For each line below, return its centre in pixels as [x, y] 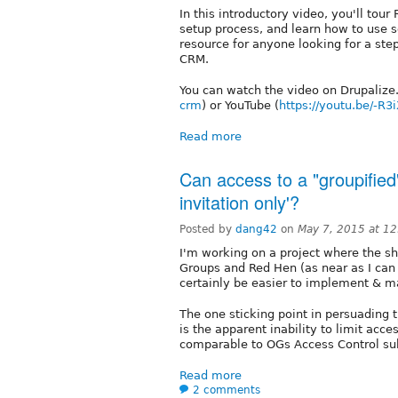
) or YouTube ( [240, 105]
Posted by [207, 229]
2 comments [227, 390]
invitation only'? [239, 202]
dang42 [256, 229]
